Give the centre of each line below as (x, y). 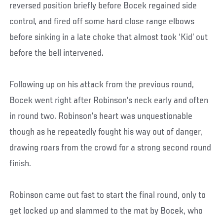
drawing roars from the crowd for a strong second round (110, 148)
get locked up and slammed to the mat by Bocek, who (106, 211)
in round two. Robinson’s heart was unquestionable (101, 116)
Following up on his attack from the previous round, (102, 85)
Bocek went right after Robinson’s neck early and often (109, 100)
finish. (20, 164)
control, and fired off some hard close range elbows (102, 21)
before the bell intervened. (57, 53)
